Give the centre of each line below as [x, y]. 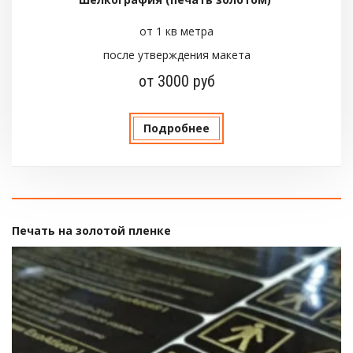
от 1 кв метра [176, 31]
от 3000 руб [176, 81]
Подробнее [176, 128]
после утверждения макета [176, 54]
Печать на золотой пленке [93, 230]
